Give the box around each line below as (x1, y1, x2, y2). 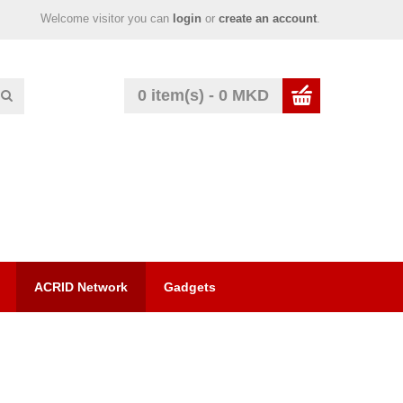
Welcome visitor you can (40, 12, 173, 25)
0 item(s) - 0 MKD (138, 86, 269, 104)
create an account (219, 12, 317, 25)
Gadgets (164, 280, 216, 294)
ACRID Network (34, 280, 128, 294)
